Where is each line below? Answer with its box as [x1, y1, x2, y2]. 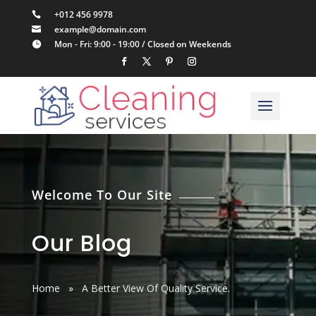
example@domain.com [54, 23, 146, 35]
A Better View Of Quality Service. [81, 281, 230, 296]
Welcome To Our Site [31, 186, 172, 204]
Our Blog [31, 227, 132, 260]
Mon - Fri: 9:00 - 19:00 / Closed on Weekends [54, 38, 231, 50]
